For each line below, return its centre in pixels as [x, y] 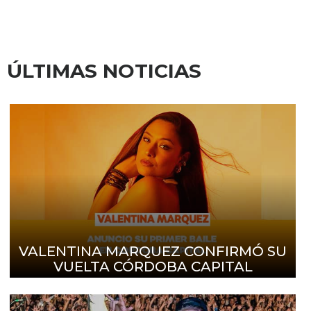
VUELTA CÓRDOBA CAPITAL [153, 267]
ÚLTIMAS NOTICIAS [104, 71]
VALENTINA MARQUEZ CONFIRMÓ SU [153, 252]
